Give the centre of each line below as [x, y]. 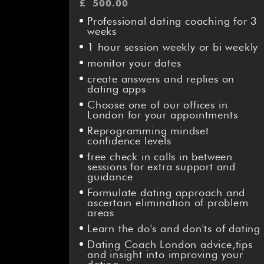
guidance [110, 177]
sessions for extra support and [162, 167]
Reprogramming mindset [148, 131]
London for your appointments [163, 115]
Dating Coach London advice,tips [170, 245]
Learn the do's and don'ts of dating [174, 229]
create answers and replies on [161, 79]
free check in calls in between [160, 157]
